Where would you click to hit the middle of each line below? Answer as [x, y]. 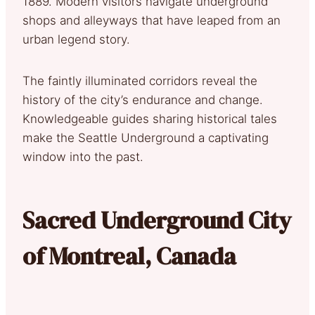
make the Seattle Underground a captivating [146, 137]
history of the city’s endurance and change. [143, 99]
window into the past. [83, 156]
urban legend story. [76, 39]
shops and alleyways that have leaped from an [152, 20]
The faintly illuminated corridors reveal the [140, 81]
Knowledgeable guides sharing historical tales [150, 118]
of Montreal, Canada [129, 256]
